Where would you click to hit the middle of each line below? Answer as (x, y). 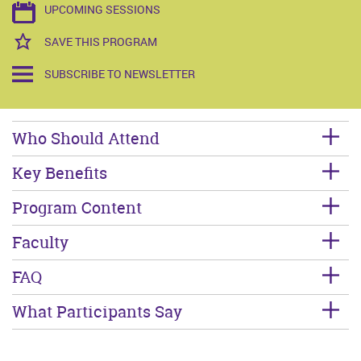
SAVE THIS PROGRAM (101, 42)
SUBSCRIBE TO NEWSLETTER (120, 74)
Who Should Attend (86, 139)
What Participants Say (97, 312)
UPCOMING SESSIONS (102, 10)
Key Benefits (60, 173)
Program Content (77, 208)
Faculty (40, 243)
